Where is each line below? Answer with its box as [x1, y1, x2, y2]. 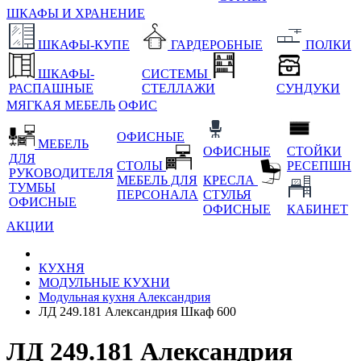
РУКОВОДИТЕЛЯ [9, 166, 114, 180]
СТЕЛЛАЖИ [142, 81, 215, 96]
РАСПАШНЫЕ [9, 81, 93, 96]
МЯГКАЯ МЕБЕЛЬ [6, 98, 115, 113]
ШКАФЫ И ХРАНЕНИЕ [6, 6, 145, 21]
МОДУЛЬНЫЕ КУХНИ [39, 276, 170, 290]
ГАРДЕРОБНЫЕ [171, 38, 263, 52]
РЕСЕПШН [287, 159, 351, 173]
